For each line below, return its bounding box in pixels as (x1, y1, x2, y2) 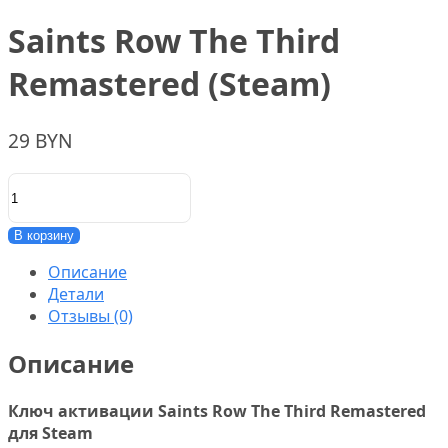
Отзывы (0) (48, 305, 133, 328)
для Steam (8, 421, 93, 444)
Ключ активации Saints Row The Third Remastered (8, 399, 426, 422)
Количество (7, 172, 100, 195)
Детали (48, 283, 104, 306)
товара (7, 194, 62, 217)
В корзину (14, 228, 74, 244)
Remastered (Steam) (8, 62, 331, 106)
